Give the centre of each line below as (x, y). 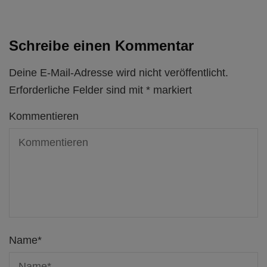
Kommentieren (44, 116)
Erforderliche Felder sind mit (77, 90)
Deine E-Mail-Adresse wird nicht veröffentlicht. (119, 72)
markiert (171, 90)
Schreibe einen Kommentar (101, 45)
